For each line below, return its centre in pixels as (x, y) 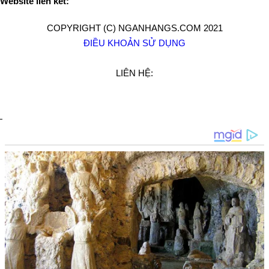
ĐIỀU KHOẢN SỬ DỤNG (134, 43)
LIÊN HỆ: (134, 73)
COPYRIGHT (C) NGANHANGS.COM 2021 (134, 28)
